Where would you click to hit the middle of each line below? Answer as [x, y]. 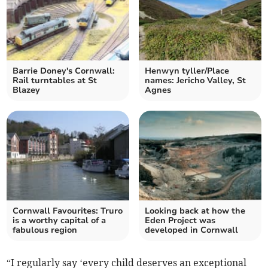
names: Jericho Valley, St [195, 81]
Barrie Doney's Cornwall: [64, 71]
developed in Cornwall [191, 230]
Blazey [27, 90]
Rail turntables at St [55, 81]
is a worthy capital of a [60, 221]
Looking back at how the [195, 211]
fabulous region [45, 230]
